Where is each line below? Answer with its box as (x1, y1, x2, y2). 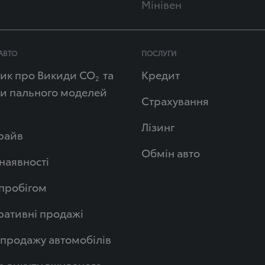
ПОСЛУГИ (141, 48, 176, 58)
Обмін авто (141, 145, 200, 160)
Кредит (141, 67, 180, 82)
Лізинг (141, 119, 175, 134)
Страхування (141, 93, 209, 108)
